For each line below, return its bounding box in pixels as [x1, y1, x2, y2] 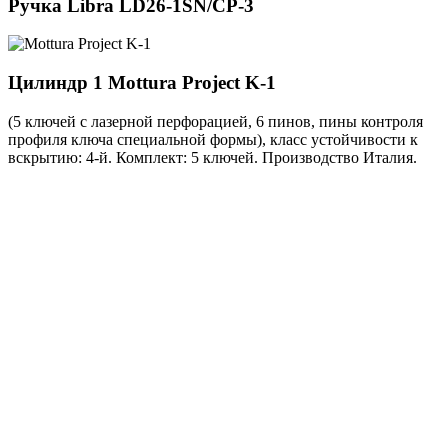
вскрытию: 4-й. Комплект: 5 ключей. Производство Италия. [8, 148, 417, 166]
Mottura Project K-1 [108, 72, 276, 93]
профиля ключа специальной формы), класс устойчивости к [8, 130, 418, 148]
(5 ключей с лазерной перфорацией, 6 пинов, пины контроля [8, 112, 423, 130]
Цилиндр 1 [8, 72, 108, 93]
